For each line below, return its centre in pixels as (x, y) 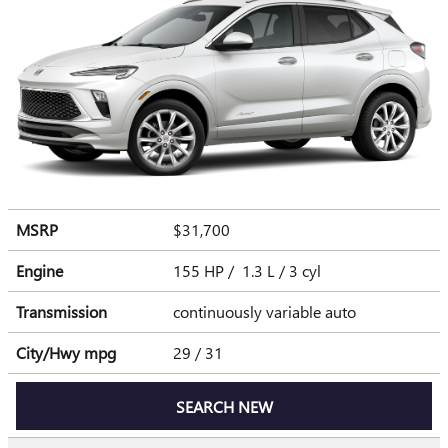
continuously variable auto (266, 312)
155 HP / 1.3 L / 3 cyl (249, 271)
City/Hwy (50, 353)
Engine (39, 271)
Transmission (61, 312)
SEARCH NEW (224, 406)
